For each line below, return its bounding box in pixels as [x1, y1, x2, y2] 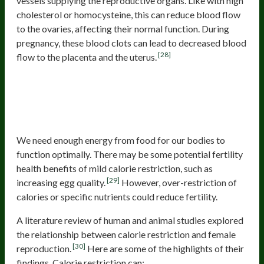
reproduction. [16, 242, 71, 254]
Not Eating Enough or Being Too [16, 92, 217, 110]
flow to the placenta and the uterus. [16, 51, 157, 62]
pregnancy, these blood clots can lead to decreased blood [16, 37, 246, 48]
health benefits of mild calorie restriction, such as [16, 162, 213, 174]
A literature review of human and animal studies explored [16, 214, 243, 226]
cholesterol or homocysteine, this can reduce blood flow [16, 8, 240, 20]
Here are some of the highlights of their [85, 242, 245, 254]
